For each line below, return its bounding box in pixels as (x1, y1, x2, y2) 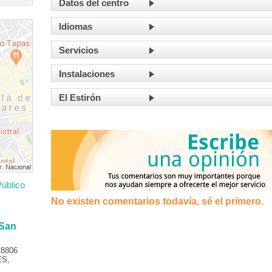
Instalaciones (59, 69, 115, 79)
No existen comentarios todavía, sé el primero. (51, 196, 263, 206)
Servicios (59, 45, 98, 55)
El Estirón (59, 92, 101, 103)
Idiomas (59, 21, 92, 32)
